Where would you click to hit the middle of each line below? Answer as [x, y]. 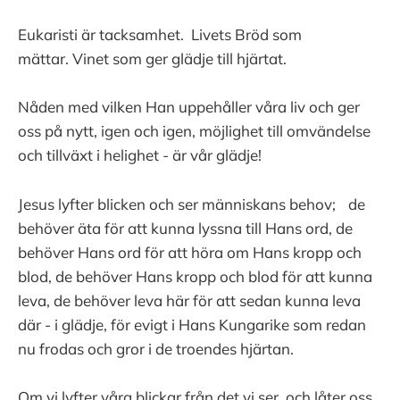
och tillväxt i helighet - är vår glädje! [140, 155]
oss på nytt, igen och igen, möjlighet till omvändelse [194, 131]
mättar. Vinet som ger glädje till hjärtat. [152, 59]
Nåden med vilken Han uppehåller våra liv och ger [189, 107]
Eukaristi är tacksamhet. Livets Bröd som [160, 35]
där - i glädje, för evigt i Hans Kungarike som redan [192, 324]
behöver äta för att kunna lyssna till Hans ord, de [185, 228]
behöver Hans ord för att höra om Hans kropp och [190, 252]
